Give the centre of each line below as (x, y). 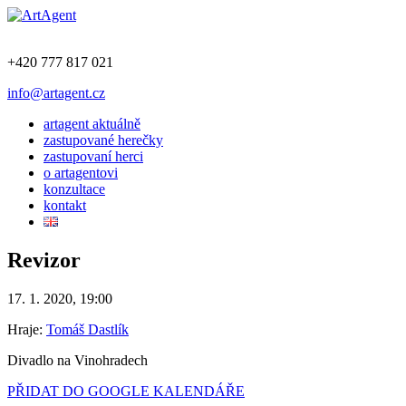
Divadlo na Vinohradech (77, 360)
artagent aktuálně (92, 124)
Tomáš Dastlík (87, 329)
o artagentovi (81, 173)
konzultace (74, 189)
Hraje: (27, 329)
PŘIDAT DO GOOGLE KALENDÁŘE (126, 391)
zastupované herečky (103, 140)
